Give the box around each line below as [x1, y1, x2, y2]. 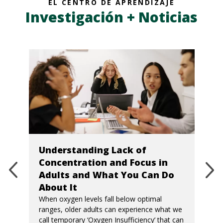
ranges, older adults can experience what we [38, 204, 182, 214]
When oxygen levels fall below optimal [38, 194, 162, 204]
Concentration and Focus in [38, 156, 168, 168]
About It [38, 181, 77, 193]
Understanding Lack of [38, 143, 146, 156]
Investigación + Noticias [25, 7, 198, 26]
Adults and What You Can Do [38, 168, 174, 181]
